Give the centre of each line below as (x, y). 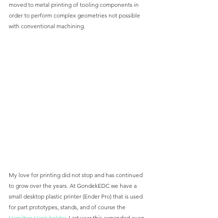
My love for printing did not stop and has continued (76, 175)
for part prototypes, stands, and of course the (68, 207)
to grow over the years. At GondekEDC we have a (73, 185)
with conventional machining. (48, 26)
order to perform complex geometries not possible (75, 15)
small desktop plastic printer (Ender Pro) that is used (76, 196)
